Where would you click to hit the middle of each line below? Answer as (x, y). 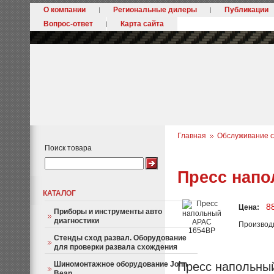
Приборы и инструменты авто (108, 212)
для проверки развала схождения (116, 247)
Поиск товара (68, 148)
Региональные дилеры (155, 10)
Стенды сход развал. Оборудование (120, 238)
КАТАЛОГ (59, 193)
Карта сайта (142, 24)
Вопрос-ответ (68, 24)
